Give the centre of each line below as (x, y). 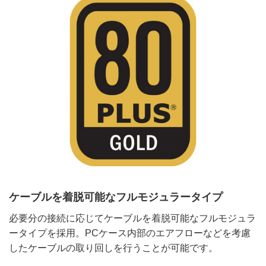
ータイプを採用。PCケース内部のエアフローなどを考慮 (130, 233)
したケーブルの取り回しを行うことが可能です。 (113, 248)
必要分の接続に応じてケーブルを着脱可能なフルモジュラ (132, 218)
